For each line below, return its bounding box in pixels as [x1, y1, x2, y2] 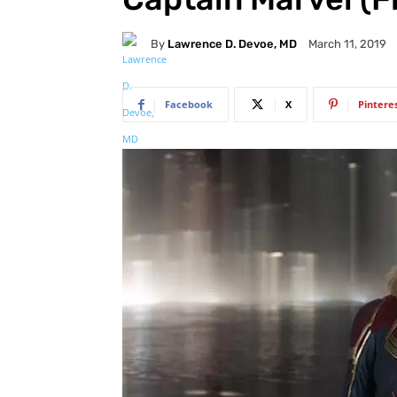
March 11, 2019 [308, 37, 386, 51]
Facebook [165, 97, 213, 112]
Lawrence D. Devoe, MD [167, 36, 297, 51]
